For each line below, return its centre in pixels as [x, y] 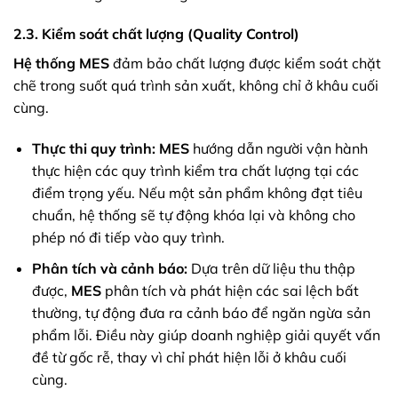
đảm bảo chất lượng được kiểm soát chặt [245, 64]
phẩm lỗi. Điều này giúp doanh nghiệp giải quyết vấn [206, 334]
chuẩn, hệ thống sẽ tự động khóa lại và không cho [193, 215]
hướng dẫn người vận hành [278, 149]
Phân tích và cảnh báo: [109, 268]
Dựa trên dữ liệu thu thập [271, 268]
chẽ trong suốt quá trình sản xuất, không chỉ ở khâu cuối [196, 86]
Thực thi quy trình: [93, 149]
